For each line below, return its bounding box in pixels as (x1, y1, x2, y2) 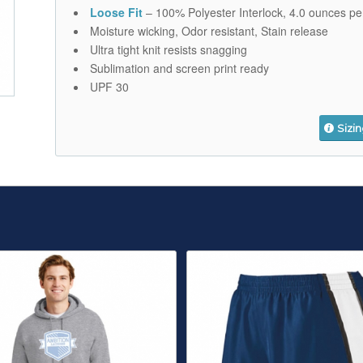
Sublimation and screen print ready (90, 59, 270, 76)
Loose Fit (90, 3, 143, 20)
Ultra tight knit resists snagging (90, 41, 248, 58)
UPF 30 (90, 78, 130, 95)
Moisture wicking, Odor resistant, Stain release (90, 22, 329, 39)
